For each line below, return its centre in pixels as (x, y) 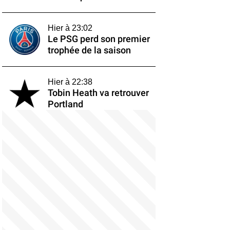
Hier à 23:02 (70, 28)
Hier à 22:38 (70, 82)
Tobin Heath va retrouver (98, 93)
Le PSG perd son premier (99, 39)
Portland (65, 104)
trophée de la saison (89, 50)
